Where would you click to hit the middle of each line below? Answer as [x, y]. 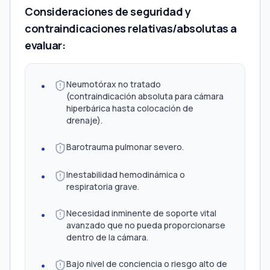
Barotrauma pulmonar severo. [125, 147]
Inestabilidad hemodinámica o [126, 174]
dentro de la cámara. [107, 237]
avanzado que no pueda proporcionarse [146, 225]
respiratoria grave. [103, 187]
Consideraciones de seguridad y [108, 11]
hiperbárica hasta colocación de [130, 108]
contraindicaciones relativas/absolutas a [131, 28]
